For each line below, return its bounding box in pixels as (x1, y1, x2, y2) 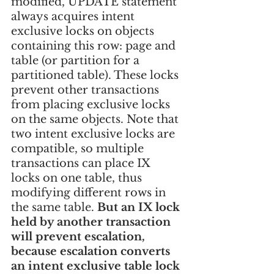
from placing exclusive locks (11, 97, 173, 111)
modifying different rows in (11, 185, 169, 199)
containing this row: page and (11, 39, 179, 53)
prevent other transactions (11, 83, 162, 97)
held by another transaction (11, 215, 174, 229)
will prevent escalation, (11, 229, 148, 243)
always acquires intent (11, 9, 138, 23)
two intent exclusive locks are (11, 127, 178, 141)
